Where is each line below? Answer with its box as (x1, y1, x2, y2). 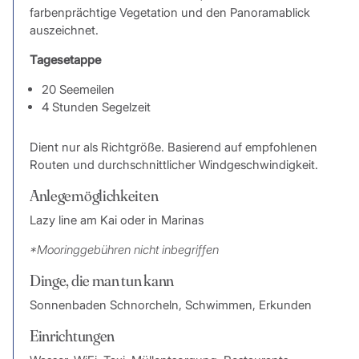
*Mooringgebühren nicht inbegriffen (29, 242, 219, 258)
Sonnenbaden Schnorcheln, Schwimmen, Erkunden (29, 297, 312, 313)
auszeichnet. (29, 22, 99, 38)
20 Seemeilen (41, 82, 115, 97)
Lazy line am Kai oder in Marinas (29, 212, 204, 228)
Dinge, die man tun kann (29, 270, 175, 291)
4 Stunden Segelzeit (41, 99, 151, 115)
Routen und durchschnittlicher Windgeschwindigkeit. (29, 157, 318, 173)
